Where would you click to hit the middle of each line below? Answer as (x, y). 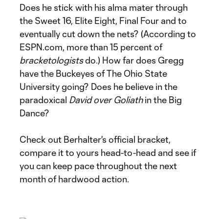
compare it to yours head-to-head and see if (108, 153)
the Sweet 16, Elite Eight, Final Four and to (103, 21)
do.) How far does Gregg (133, 60)
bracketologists (51, 60)
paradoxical (44, 100)
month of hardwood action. (74, 179)
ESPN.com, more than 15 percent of (91, 47)
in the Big (162, 100)
